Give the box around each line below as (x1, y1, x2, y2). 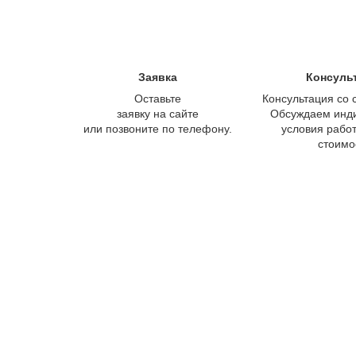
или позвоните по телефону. (83, 122, 232, 135)
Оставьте (133, 91, 181, 105)
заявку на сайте (116, 106, 199, 120)
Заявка (137, 70, 177, 83)
